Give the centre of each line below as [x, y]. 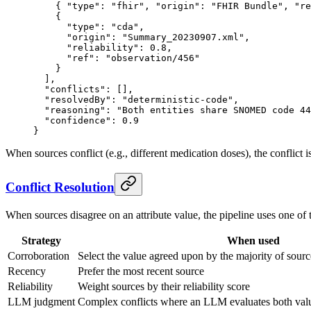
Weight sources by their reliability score [164, 286]
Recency [27, 271]
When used [253, 240]
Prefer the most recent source [141, 271]
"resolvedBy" [72, 100]
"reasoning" [69, 110]
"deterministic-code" [178, 100]
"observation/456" [153, 58]
